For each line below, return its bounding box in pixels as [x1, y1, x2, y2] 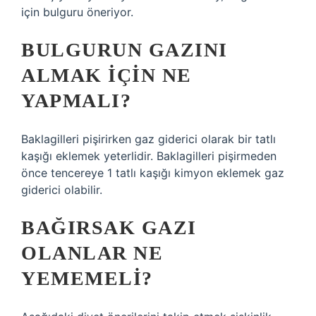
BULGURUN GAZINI [21, 39, 228, 61]
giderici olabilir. [21, 183, 102, 197]
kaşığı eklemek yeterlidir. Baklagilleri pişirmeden [21, 149, 276, 163]
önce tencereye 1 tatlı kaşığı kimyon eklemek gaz [21, 166, 284, 180]
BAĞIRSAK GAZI [21, 217, 197, 238]
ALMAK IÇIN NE [21, 64, 192, 86]
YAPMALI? [21, 90, 131, 111]
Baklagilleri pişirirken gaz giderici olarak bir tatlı [21, 132, 276, 146]
